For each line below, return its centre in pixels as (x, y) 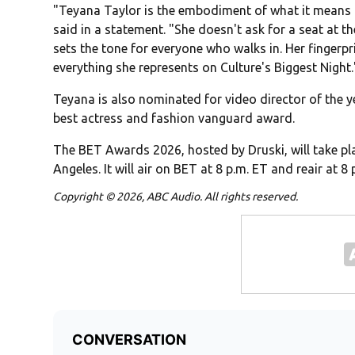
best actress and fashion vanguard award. (174, 118)
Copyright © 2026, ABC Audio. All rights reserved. (176, 197)
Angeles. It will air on (114, 169)
